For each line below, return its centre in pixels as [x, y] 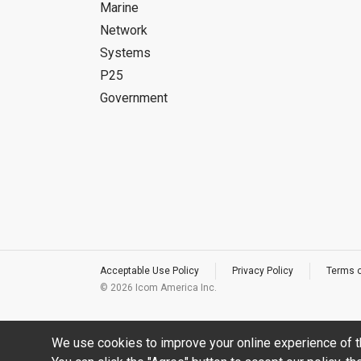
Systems [125, 53]
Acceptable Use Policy [149, 271]
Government [134, 98]
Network [124, 30]
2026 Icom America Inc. [164, 288]
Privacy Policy [263, 271]
